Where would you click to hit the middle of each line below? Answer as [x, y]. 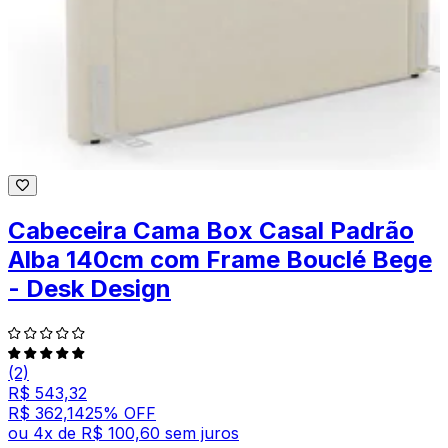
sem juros [202, 432]
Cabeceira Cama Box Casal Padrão [211, 230]
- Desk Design [89, 288]
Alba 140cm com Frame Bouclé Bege [220, 259]
